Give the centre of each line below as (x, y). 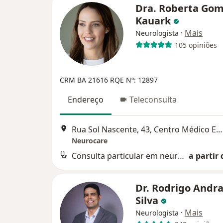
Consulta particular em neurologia (181, 156)
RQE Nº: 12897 (134, 80)
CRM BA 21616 (85, 80)
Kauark (154, 21)
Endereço (86, 100)
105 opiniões (196, 45)
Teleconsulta (153, 100)
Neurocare (90, 140)
